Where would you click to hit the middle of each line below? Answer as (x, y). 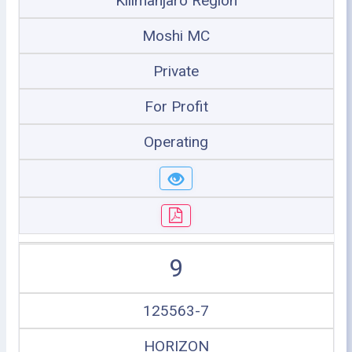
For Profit (176, 106)
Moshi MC (176, 36)
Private (176, 71)
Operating (176, 142)
